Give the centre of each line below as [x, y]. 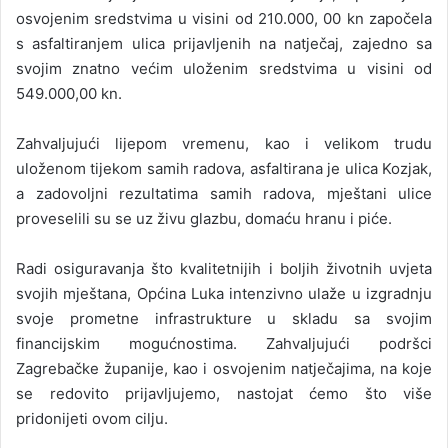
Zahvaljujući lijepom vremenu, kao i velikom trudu [224, 144]
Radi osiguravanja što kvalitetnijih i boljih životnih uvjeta [224, 269]
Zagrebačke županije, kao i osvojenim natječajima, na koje [224, 369]
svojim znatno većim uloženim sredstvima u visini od [224, 69]
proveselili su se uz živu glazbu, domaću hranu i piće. [204, 219]
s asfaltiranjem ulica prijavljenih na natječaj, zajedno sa [224, 44]
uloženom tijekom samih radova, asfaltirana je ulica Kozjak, [224, 169]
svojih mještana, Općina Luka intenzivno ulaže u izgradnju [224, 294]
